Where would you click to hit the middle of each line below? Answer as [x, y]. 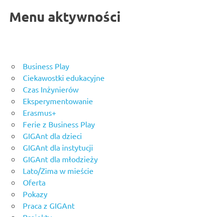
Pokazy [35, 194]
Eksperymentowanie [58, 101]
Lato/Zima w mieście [58, 170]
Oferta [34, 182]
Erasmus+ [39, 112]
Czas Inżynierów [51, 89]
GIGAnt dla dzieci [52, 135]
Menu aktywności [65, 16]
